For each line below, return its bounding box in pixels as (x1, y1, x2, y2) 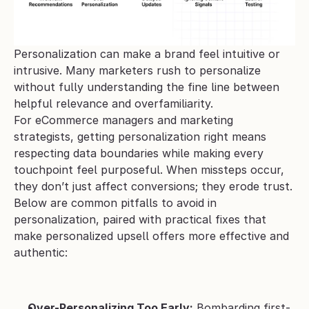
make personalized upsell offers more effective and (14, 229, 289, 243)
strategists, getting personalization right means (14, 130, 266, 144)
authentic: (14, 246, 68, 260)
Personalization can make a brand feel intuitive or (14, 47, 280, 61)
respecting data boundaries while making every (14, 146, 263, 161)
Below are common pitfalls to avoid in (14, 196, 217, 210)
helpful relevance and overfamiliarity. (14, 97, 217, 111)
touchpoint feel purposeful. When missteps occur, (14, 163, 284, 177)
